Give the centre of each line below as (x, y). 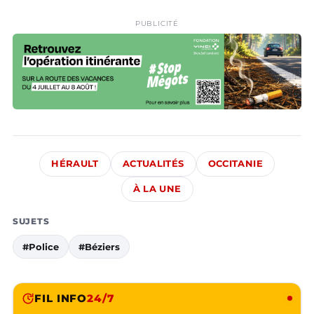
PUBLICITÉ (157, 24)
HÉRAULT (75, 163)
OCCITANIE (235, 163)
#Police (41, 246)
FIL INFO (61, 298)
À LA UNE (157, 189)
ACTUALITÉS (153, 163)
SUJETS (31, 221)
